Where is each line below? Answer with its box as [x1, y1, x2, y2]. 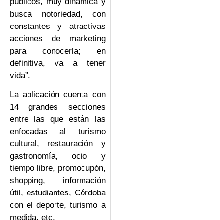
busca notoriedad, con [10, 9, 106, 19]
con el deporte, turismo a [10, 200, 106, 210]
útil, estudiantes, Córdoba [10, 188, 106, 198]
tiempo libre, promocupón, [10, 164, 106, 173]
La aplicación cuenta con [10, 90, 106, 100]
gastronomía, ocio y [10, 151, 106, 161]
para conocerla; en [10, 46, 106, 55]
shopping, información [10, 176, 106, 186]
